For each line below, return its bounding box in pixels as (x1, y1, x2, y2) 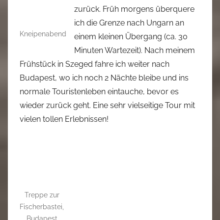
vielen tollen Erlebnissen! (20, 114, 109, 124)
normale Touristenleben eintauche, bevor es (20, 87, 179, 96)
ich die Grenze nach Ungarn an (74, 18, 184, 27)
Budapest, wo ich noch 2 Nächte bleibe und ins (20, 73, 189, 82)
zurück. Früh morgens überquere (74, 4, 194, 14)
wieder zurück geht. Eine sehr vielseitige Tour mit (20, 101, 195, 110)
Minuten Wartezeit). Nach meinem (74, 46, 195, 55)
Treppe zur (24, 191, 59, 199)
